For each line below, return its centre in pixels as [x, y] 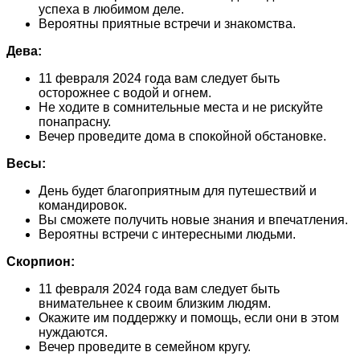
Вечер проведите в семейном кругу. [145, 346]
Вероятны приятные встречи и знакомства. [167, 23]
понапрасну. [75, 121]
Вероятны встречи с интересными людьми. [167, 234]
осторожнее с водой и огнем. [125, 92]
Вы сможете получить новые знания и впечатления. [193, 219]
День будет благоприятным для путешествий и [178, 190]
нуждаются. [73, 332]
